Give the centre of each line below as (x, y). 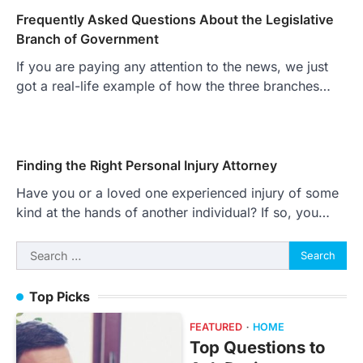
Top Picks (60, 296)
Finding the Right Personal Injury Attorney (147, 165)
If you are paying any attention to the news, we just (172, 66)
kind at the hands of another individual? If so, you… (173, 212)
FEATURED (216, 327)
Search (36, 250)
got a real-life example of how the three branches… (173, 85)
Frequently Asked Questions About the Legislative (175, 19)
